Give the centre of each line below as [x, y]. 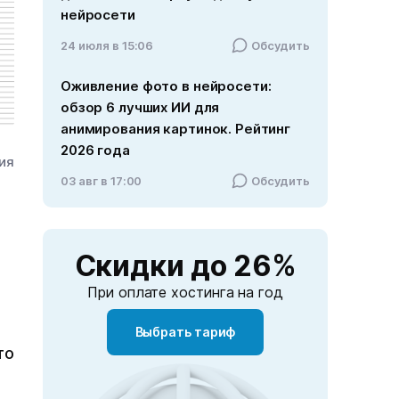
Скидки [132, 265]
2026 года [95, 150]
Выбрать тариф [185, 331]
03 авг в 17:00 [102, 180]
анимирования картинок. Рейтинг [176, 128]
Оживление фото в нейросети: [166, 85]
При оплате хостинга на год [185, 292]
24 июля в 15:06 [107, 45]
